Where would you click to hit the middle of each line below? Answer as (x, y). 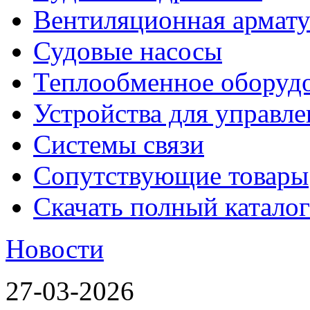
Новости (55, 249)
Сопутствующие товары (171, 175)
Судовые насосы (128, 51)
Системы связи (119, 144)
